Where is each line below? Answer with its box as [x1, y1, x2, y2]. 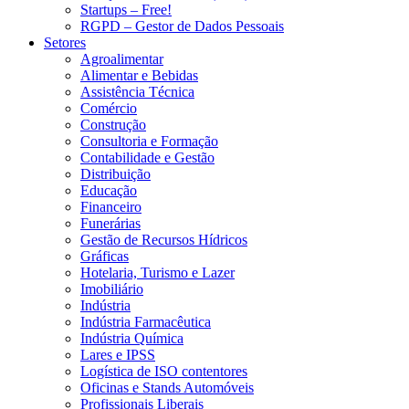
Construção [80, 116, 146, 132]
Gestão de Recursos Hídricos [80, 231, 247, 247]
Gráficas [80, 247, 129, 264]
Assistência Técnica [80, 83, 194, 100]
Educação [80, 182, 137, 198]
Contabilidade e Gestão [80, 149, 215, 165]
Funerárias [80, 215, 141, 231]
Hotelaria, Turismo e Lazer [80, 264, 235, 280]
